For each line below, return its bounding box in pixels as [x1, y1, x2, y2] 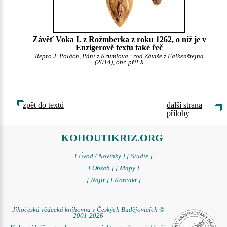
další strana [166, 101, 202, 109]
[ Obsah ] [88, 165, 114, 172]
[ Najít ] [86, 177, 109, 184]
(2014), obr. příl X [94, 58, 144, 66]
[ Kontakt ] [110, 177, 141, 184]
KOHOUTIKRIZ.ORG [61, 132, 163, 143]
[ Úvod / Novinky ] [74, 153, 125, 160]
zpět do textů [23, 101, 64, 109]
